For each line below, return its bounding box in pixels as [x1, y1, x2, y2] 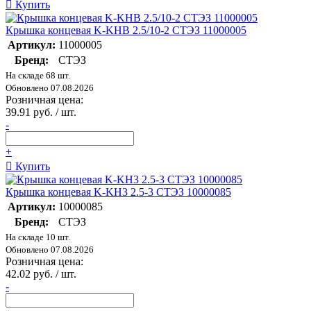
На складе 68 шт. [6, 70, 70, 81]
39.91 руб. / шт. [6, 106, 76, 119]
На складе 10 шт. [6, 232, 70, 243]
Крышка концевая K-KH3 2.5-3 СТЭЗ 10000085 [6, 186, 231, 199]
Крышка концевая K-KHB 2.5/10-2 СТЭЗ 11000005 [6, 24, 246, 37]
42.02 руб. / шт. [6, 268, 76, 280]
